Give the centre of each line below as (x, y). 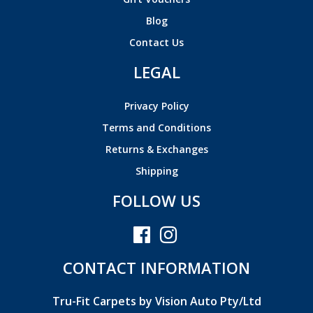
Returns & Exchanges (156, 149)
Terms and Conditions (156, 127)
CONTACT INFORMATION (156, 267)
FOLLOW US (156, 200)
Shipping (156, 170)
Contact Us (156, 42)
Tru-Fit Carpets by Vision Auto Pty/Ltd (156, 301)
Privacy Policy (156, 105)
